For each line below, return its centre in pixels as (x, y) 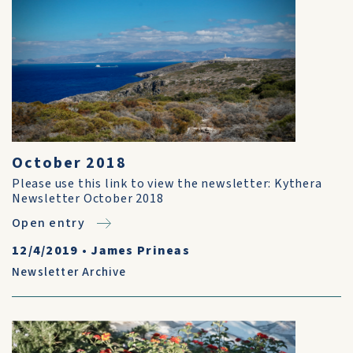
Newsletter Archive (69, 272)
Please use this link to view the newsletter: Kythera (167, 184)
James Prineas (141, 251)
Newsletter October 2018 (88, 199)
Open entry (48, 223)
